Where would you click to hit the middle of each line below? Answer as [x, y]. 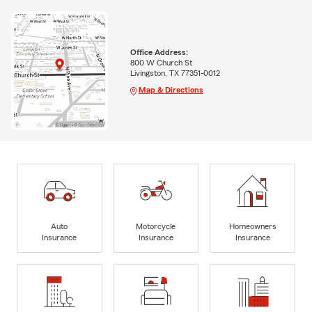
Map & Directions [171, 89]
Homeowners [252, 226]
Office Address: [159, 52]
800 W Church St [161, 62]
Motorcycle [156, 226]
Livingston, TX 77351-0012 [175, 73]
